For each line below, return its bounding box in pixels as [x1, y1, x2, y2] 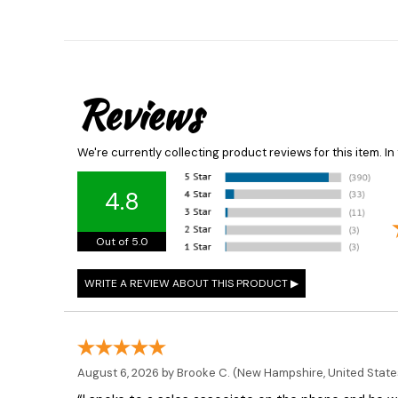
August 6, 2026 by [77, 365, 177, 381]
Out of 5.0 [95, 235, 148, 250]
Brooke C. [177, 365, 230, 381]
